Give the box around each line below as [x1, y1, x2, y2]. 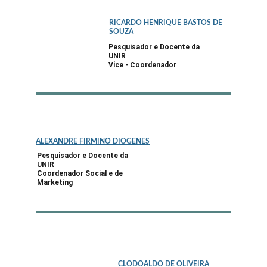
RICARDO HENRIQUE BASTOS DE [109, 19, 224, 26]
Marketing [37, 178, 73, 187]
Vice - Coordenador [108, 61, 176, 69]
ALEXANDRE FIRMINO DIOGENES [36, 138, 150, 145]
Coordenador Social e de [37, 169, 125, 178]
